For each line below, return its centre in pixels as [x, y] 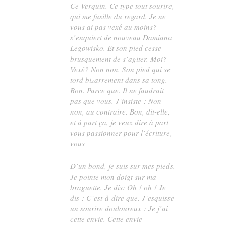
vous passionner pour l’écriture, [121, 133]
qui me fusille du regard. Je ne [118, 16]
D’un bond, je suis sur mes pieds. [123, 166]
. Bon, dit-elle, [148, 111]
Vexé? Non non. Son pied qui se [121, 69]
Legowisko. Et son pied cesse [116, 48]
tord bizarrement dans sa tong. [119, 80]
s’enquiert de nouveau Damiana [121, 37]
